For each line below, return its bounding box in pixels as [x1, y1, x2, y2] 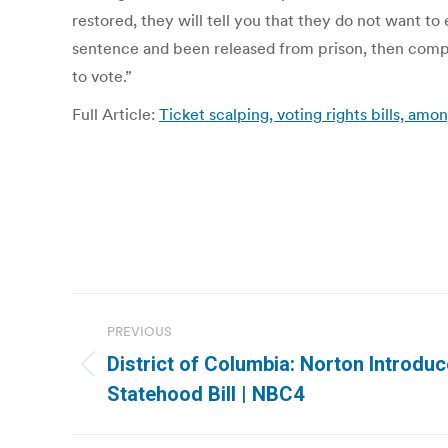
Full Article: [72, 104, 159, 124]
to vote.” [72, 66, 132, 86]
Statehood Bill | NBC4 [107, 382, 304, 406]
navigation [71, 338, 233, 378]
